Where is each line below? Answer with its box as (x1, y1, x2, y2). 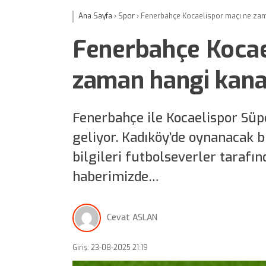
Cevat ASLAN (107, 212, 157, 224)
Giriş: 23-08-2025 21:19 (72, 242, 148, 252)
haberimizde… (72, 168, 159, 185)
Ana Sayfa (78, 11, 112, 21)
